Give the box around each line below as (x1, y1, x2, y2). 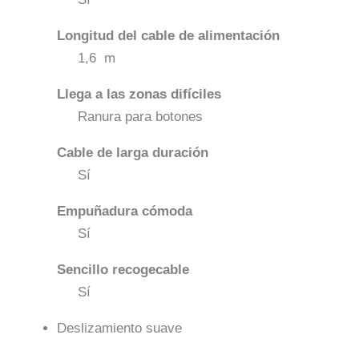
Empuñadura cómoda (57, 204, 192, 220)
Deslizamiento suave (57, 321, 182, 337)
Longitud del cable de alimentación (57, 28, 280, 44)
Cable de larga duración (57, 145, 208, 161)
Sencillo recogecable (57, 262, 189, 278)
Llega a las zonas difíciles (57, 87, 221, 103)
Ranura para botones (77, 109, 203, 125)
